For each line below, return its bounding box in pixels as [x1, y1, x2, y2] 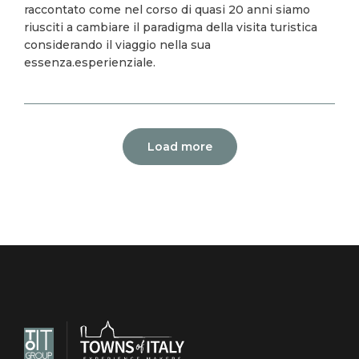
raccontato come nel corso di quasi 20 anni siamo [24, 2, 310, 17]
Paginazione [24, 133, 99, 147]
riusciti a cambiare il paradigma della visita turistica [24, 20, 317, 34]
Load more [147, 139, 212, 154]
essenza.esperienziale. [24, 55, 155, 70]
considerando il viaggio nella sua [24, 38, 211, 52]
